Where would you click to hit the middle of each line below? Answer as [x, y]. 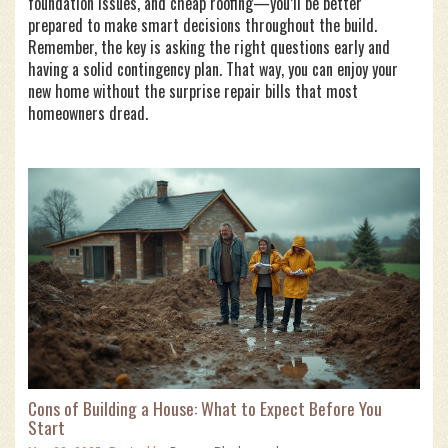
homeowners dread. [88, 113]
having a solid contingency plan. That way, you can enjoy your [213, 69]
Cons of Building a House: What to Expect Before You [205, 407]
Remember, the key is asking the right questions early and [209, 47]
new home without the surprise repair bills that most [193, 91]
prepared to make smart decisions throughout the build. [202, 25]
